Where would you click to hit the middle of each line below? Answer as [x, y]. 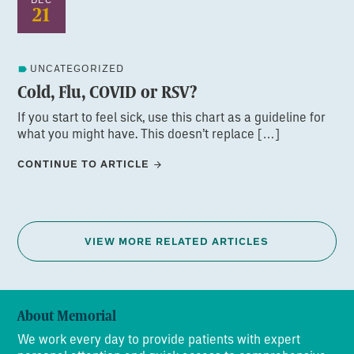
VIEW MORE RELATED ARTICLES [177, 241]
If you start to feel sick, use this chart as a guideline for [172, 116]
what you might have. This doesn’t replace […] [149, 133]
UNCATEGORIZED [77, 68]
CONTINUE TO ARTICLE [84, 163]
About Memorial [67, 316]
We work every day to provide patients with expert [159, 339]
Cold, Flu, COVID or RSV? [108, 91]
